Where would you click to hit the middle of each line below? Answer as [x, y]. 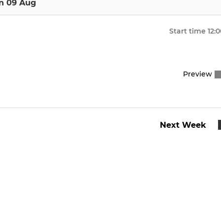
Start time [187, 31]
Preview [198, 74]
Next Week [183, 125]
